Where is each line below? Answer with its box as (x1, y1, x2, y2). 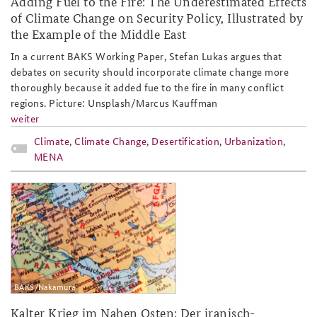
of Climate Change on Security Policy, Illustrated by (11, 8, 304, 27)
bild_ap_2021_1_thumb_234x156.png (11, 184, 310, 207)
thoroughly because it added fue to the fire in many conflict (11, 80, 284, 95)
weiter (11, 111, 40, 126)
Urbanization (224, 134, 284, 149)
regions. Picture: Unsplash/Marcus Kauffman (11, 96, 218, 110)
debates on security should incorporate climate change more (11, 64, 289, 79)
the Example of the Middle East (11, 25, 187, 43)
